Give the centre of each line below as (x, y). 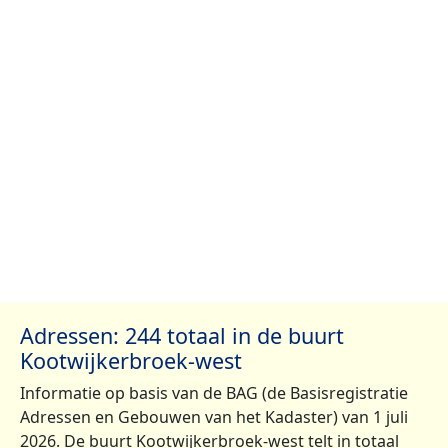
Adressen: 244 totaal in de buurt (182, 336)
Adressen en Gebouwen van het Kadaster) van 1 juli (214, 417)
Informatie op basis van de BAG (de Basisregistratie (214, 393)
